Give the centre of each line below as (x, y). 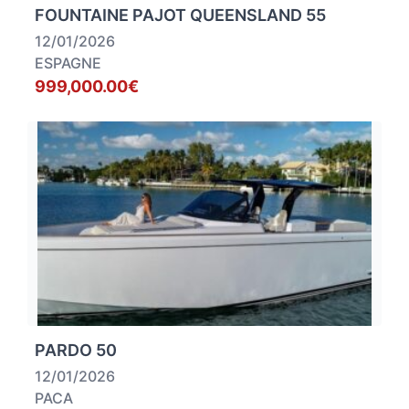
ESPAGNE (68, 63)
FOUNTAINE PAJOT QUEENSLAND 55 (180, 16)
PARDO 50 (76, 351)
